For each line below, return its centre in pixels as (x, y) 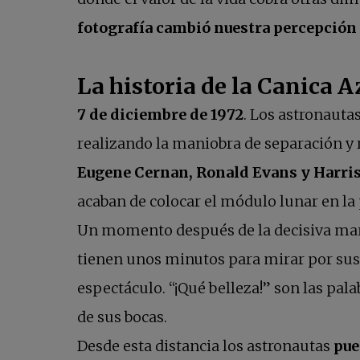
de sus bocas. (122, 317)
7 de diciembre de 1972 (160, 115)
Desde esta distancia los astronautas (205, 346)
